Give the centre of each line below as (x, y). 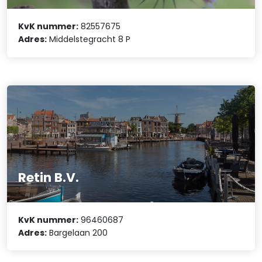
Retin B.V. (49, 178)
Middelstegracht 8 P (89, 39)
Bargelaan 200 (77, 232)
